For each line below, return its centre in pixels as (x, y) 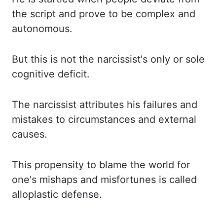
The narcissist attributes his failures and (105, 105)
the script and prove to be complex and (104, 14)
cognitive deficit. (51, 74)
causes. (30, 134)
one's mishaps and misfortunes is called (104, 180)
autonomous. (42, 29)
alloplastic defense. (57, 194)
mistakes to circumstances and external (104, 119)
